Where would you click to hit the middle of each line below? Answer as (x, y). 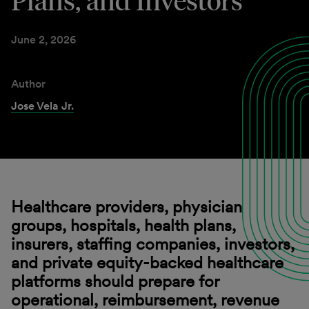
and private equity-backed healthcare (147, 262)
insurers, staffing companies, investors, (153, 244)
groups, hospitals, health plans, (123, 225)
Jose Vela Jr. (42, 106)
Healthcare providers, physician (127, 207)
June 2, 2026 (43, 39)
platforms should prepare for (115, 281)
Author (28, 83)
